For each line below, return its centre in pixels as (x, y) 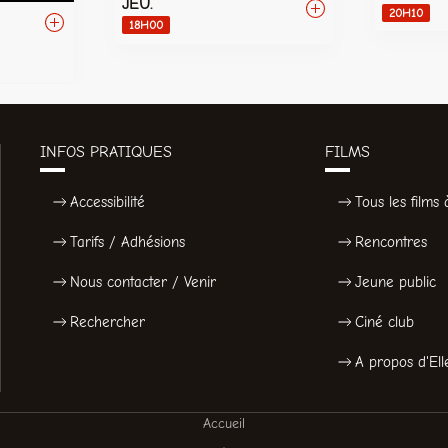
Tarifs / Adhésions (127, 241)
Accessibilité (107, 201)
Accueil (223, 423)
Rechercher (107, 321)
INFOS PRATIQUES (106, 151)
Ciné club (385, 321)
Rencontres (391, 241)
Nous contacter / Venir (143, 281)
